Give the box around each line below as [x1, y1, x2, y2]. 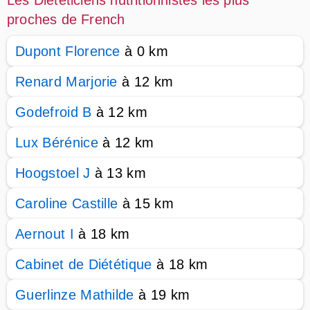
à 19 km [134, 287, 190, 302]
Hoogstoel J [15, 165, 91, 181]
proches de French [7, 12, 125, 27]
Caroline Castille [15, 196, 118, 211]
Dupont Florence [15, 44, 120, 59]
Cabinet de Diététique [15, 257, 152, 272]
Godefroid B [15, 104, 92, 120]
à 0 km [120, 44, 169, 59]
